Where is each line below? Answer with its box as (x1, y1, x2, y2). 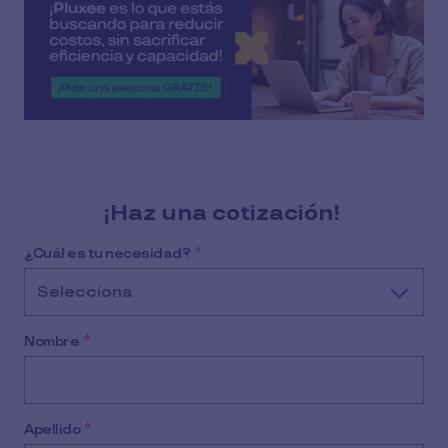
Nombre (24, 333, 79, 351)
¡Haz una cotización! (103, 200, 345, 228)
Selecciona (37, 283, 133, 303)
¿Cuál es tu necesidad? (24, 245, 190, 263)
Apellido (24, 421, 80, 439)
